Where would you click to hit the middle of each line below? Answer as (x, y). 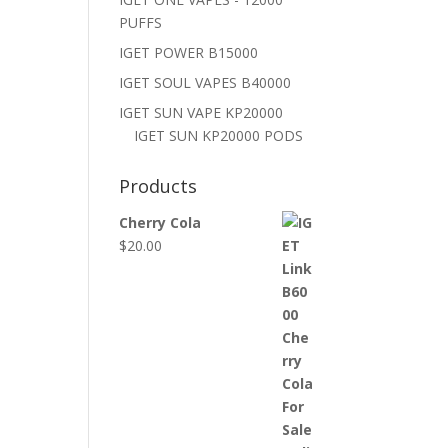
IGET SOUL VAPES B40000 (205, 82)
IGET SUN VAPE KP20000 (201, 112)
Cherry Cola (160, 222)
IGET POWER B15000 (189, 52)
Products (158, 186)
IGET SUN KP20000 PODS (219, 135)
